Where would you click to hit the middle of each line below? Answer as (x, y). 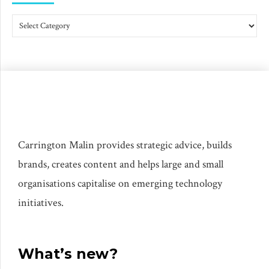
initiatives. (41, 202)
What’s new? (68, 253)
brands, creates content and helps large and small (121, 164)
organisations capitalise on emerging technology (120, 183)
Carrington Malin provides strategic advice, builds (125, 145)
